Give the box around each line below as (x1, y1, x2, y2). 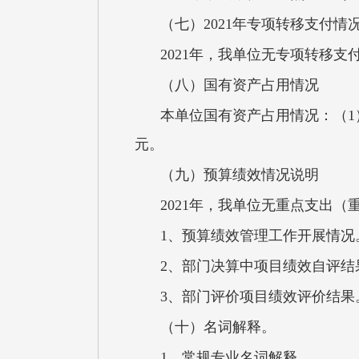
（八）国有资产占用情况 (160, 77, 319, 93)
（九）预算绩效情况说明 (160, 167, 319, 183)
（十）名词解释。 (160, 319, 276, 335)
